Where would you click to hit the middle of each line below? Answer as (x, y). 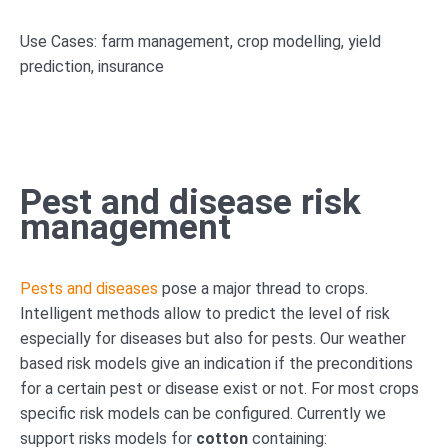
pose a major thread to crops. (263, 288)
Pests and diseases (89, 288)
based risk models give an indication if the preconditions (216, 363)
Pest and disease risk (190, 202)
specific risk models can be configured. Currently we (203, 413)
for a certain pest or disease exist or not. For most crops (219, 388)
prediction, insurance (92, 66)
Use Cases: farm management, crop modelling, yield (200, 41)
